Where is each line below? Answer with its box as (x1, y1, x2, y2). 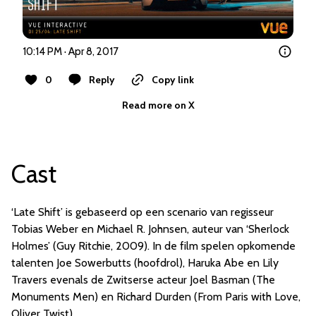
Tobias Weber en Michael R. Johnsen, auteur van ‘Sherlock (11, 222, 289, 236)
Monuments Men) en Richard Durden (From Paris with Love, (11, 290, 300, 304)
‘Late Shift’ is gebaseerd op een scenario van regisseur (11, 205, 274, 219)
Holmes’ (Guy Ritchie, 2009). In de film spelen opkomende (11, 239, 296, 253)
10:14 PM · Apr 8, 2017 (23, 45, 119, 59)
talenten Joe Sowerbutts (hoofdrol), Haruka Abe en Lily (11, 256, 279, 270)
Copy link (152, 73, 194, 87)
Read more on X (121, 99, 195, 112)
